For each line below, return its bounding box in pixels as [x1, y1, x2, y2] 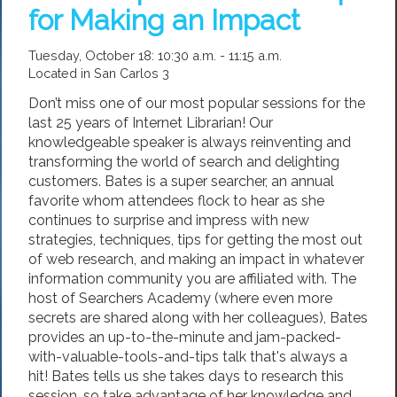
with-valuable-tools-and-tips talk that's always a [28, 348, 347, 365]
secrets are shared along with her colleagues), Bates [28, 309, 368, 326]
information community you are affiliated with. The [28, 270, 356, 287]
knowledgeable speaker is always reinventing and [28, 134, 351, 151]
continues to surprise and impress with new [28, 212, 309, 229]
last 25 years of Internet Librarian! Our [28, 114, 273, 131]
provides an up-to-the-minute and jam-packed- [28, 329, 341, 346]
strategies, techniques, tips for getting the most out [28, 231, 362, 248]
